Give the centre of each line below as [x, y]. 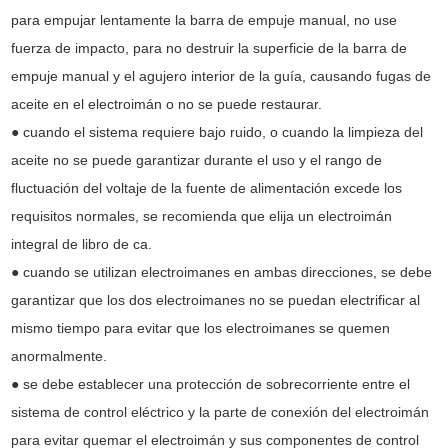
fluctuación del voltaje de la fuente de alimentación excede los [206, 188]
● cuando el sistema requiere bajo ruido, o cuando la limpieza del [216, 132]
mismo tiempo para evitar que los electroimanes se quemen [200, 328]
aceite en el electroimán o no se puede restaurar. [166, 104]
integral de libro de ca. [81, 244]
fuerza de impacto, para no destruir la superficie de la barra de [208, 48]
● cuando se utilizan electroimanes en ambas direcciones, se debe [221, 272]
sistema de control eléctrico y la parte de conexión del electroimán [219, 412]
